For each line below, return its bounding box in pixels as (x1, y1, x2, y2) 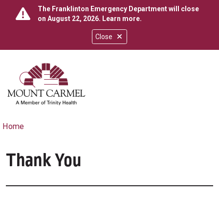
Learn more (102, 15, 140, 22)
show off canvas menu (44, 69, 201, 88)
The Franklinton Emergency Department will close (38, 5, 199, 13)
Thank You (6, 148, 81, 174)
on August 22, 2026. (38, 15, 102, 22)
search (26, 77, 74, 96)
